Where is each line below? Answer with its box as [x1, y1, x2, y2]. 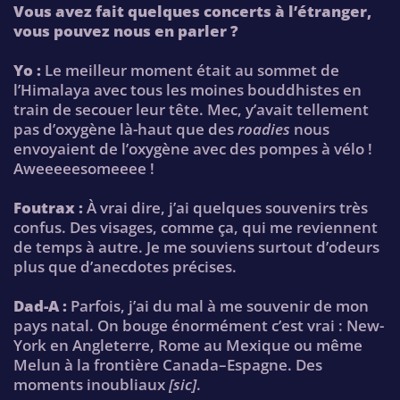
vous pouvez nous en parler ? [13, 20, 238, 41]
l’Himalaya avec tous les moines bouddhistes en [13, 79, 362, 100]
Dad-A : [13, 296, 67, 317]
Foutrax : [13, 196, 83, 218]
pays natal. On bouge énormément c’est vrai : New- [13, 315, 384, 337]
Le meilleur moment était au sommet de [41, 59, 339, 80]
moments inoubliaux [13, 374, 169, 396]
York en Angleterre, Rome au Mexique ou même [13, 335, 362, 356]
